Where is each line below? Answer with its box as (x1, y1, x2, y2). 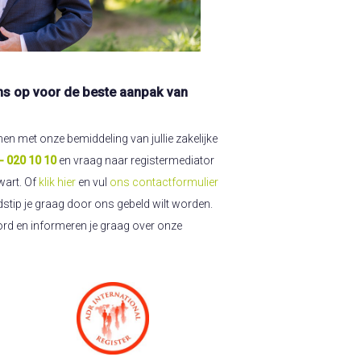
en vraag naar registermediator (56, 154, 214, 168)
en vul (76, 176, 110, 189)
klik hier (39, 176, 76, 189)
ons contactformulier (110, 176, 218, 189)
